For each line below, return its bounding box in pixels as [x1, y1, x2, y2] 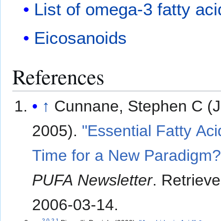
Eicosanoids [34, 28, 127, 47]
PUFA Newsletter [32, 171, 153, 189]
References [12, 62, 105, 90]
